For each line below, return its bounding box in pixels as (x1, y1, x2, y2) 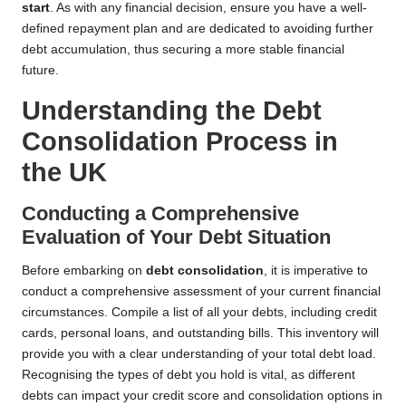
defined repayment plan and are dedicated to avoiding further (22, 22, 373, 36)
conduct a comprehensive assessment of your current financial (22, 285, 381, 299)
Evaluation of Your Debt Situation (22, 226, 331, 249)
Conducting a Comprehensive (22, 202, 299, 226)
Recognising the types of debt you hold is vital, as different (22, 368, 355, 382)
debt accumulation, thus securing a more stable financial (22, 43, 344, 57)
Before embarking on (22, 264, 146, 278)
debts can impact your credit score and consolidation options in (22, 389, 382, 403)
